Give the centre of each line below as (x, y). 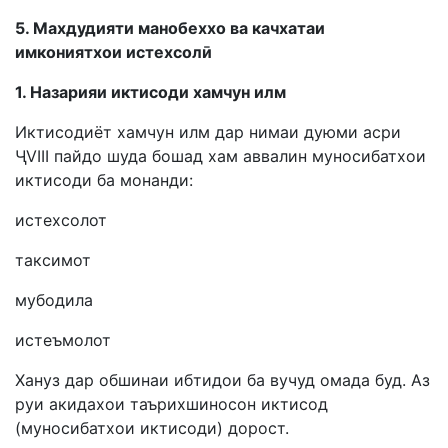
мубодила (54, 300)
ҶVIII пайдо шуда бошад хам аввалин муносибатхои (220, 156)
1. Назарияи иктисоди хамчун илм (150, 92)
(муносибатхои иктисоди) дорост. (152, 428)
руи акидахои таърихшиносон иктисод (171, 404)
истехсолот (61, 220)
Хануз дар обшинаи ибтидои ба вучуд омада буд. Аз (222, 380)
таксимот (53, 260)
